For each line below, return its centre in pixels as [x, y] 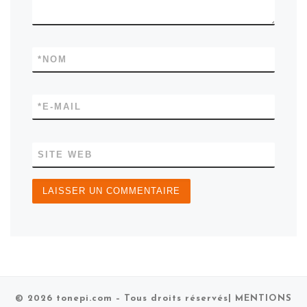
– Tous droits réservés [170, 299]
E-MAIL [62, 107]
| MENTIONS [260, 299]
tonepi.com [84, 299]
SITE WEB [65, 154]
